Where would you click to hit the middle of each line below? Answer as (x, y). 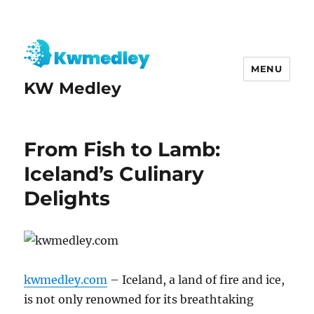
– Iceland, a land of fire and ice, (196, 280)
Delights (67, 199)
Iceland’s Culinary (114, 174)
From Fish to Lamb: (122, 150)
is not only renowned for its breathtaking (139, 300)
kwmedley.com (66, 280)
